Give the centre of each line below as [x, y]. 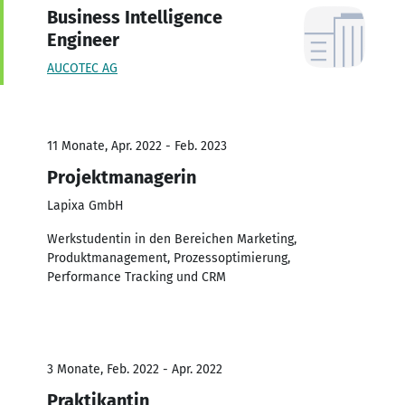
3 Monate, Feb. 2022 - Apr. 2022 [135, 369]
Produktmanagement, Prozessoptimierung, [169, 258]
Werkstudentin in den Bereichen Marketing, [172, 239]
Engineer [83, 39]
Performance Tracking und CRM [137, 277]
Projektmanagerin [122, 177]
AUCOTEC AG [82, 68]
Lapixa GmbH [85, 205]
